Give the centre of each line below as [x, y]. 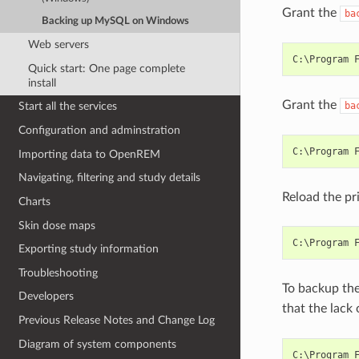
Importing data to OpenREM [90, 154]
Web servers [58, 45]
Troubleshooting [58, 272]
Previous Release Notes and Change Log [117, 320]
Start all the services [68, 107]
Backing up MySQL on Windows [116, 22]
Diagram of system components [98, 344]
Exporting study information [89, 249]
